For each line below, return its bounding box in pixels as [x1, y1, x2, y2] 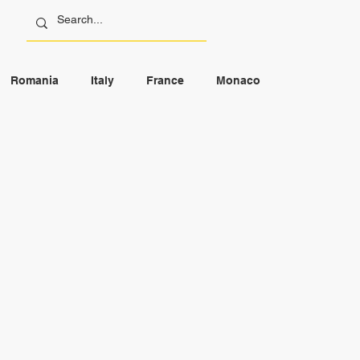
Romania [10, 73, 59, 87]
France [146, 73, 184, 87]
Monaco [216, 73, 260, 87]
